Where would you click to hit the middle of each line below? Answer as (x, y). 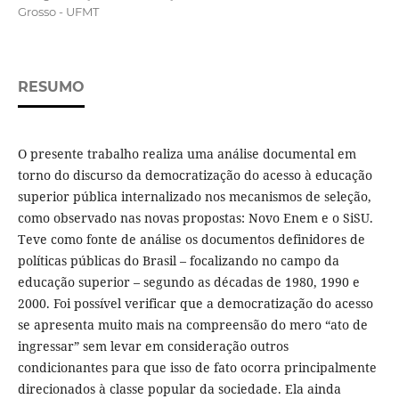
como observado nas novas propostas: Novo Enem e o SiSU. (195, 218)
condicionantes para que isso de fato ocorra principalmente (197, 368)
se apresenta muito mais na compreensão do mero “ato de (192, 325)
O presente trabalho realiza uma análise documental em (187, 154)
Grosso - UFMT (58, 12)
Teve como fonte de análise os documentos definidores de (191, 240)
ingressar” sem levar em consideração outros (153, 346)
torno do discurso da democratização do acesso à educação (195, 175)
